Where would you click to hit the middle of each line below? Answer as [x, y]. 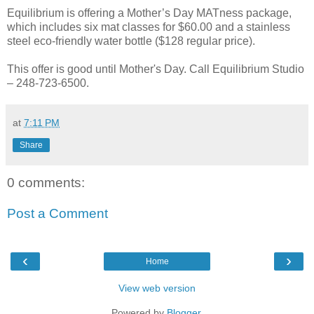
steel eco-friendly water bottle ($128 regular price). [131, 41]
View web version [157, 288]
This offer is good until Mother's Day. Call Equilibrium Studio [156, 69]
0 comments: [46, 183]
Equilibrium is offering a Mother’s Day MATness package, [149, 13]
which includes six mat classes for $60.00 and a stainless [149, 27]
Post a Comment [57, 213]
